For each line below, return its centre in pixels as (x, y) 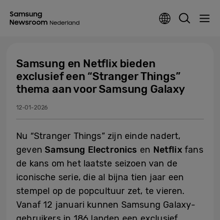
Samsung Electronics (91, 150)
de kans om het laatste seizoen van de (97, 164)
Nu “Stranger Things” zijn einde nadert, (98, 136)
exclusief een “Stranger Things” (98, 76)
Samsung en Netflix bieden (86, 64)
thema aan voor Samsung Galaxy (101, 89)
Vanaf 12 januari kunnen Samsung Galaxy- (106, 205)
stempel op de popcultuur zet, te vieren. (101, 191)
